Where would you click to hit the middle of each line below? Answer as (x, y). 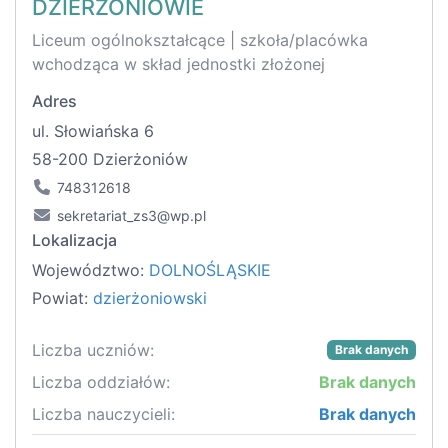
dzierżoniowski (150, 298)
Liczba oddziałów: (101, 382)
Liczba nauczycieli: (103, 414)
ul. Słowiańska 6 (93, 131)
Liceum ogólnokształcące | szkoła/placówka (200, 40)
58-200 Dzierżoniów (110, 159)
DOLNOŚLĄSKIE (210, 270)
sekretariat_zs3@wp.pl (131, 216)
